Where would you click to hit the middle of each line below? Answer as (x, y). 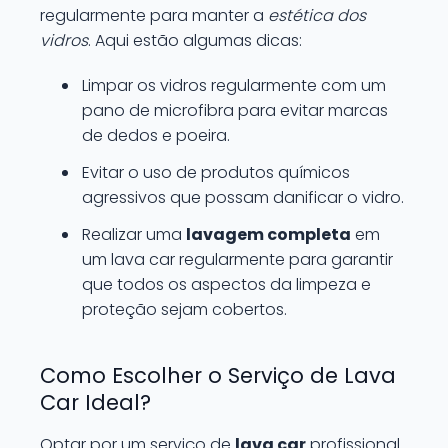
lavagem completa (268, 234)
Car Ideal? (95, 402)
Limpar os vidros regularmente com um (234, 85)
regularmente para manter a (154, 15)
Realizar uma (134, 234)
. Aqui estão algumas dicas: (195, 40)
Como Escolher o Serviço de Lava (218, 375)
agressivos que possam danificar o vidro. (243, 197)
